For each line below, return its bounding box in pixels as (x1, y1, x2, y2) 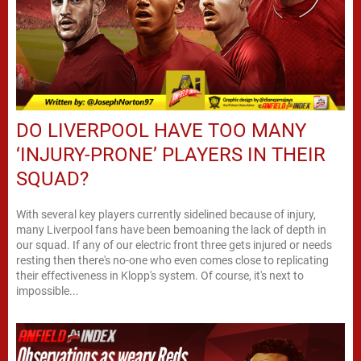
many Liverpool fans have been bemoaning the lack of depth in (16, 223, 326, 237)
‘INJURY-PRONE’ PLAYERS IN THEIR (16, 143, 326, 167)
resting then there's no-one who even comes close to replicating (16, 254, 329, 268)
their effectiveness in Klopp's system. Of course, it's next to (16, 269, 304, 283)
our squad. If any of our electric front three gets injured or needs (16, 239, 332, 252)
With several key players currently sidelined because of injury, (16, 208, 316, 222)
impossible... (16, 284, 79, 298)
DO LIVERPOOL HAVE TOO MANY (16, 119, 306, 143)
